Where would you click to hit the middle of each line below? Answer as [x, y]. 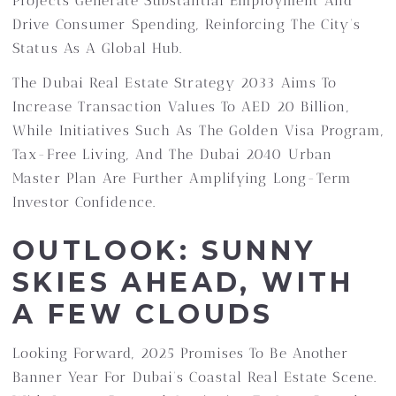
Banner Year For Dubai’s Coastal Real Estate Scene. [195, 377]
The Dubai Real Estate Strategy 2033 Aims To [175, 83]
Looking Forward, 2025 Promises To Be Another [181, 353]
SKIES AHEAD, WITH [183, 282]
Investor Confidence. [84, 202]
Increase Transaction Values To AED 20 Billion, [181, 107]
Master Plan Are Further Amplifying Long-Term [183, 178]
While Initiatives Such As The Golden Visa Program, [198, 130]
